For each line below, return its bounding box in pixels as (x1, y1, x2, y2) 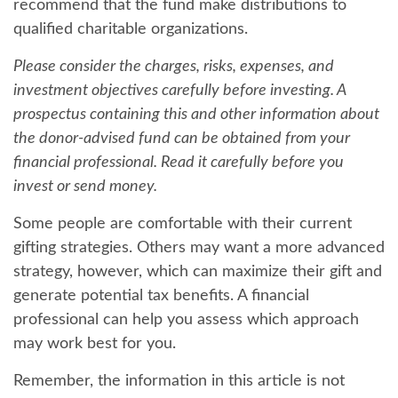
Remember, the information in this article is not (13, 373, 345, 389)
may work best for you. (13, 336, 176, 352)
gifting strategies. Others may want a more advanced (13, 240, 385, 256)
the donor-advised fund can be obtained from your (13, 131, 350, 147)
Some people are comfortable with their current (13, 216, 352, 232)
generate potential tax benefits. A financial (13, 288, 309, 304)
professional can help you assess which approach (13, 312, 359, 328)
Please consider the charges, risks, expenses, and (13, 59, 334, 75)
